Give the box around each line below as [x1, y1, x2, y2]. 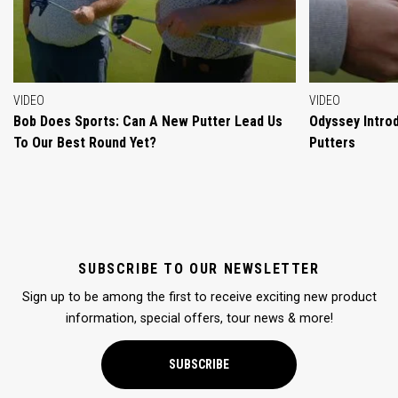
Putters [308, 133, 355, 151]
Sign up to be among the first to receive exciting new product [21, 289, 377, 305]
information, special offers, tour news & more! [65, 310, 333, 326]
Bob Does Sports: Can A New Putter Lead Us [13, 112, 283, 130]
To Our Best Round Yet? [13, 133, 156, 151]
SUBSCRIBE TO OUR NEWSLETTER [78, 259, 320, 277]
